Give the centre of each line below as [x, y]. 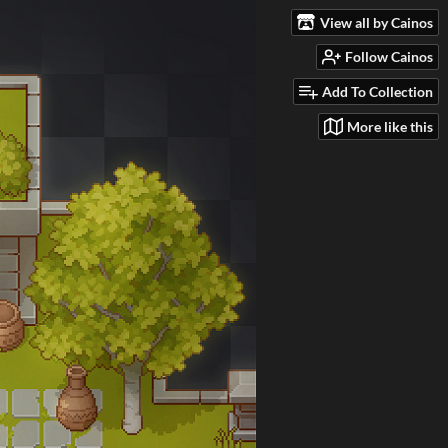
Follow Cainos [389, 57]
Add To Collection [377, 92]
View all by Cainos [376, 22]
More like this [390, 126]
